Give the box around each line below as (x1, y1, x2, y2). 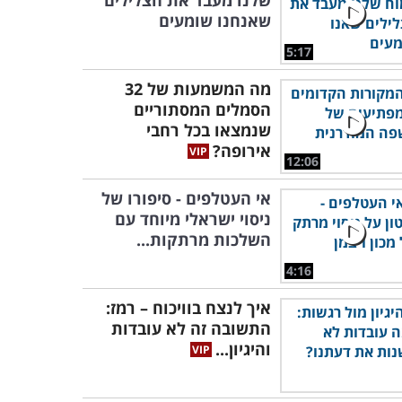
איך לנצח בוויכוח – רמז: (106, 297, 271, 319)
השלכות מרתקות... (136, 229, 271, 250)
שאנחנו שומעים (159, 10, 271, 31)
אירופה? (213, 140, 271, 162)
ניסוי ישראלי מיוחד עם (115, 208, 271, 230)
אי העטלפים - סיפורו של (101, 188, 271, 209)
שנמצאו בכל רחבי (146, 119, 271, 141)
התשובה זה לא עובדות (111, 318, 271, 339)
